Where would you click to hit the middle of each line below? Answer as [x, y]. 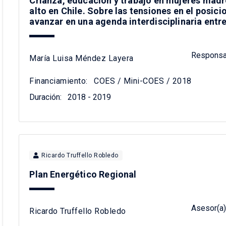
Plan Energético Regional [83, 175]
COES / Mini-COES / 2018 [142, 81]
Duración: [46, 97]
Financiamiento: [59, 81]
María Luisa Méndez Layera [81, 58]
